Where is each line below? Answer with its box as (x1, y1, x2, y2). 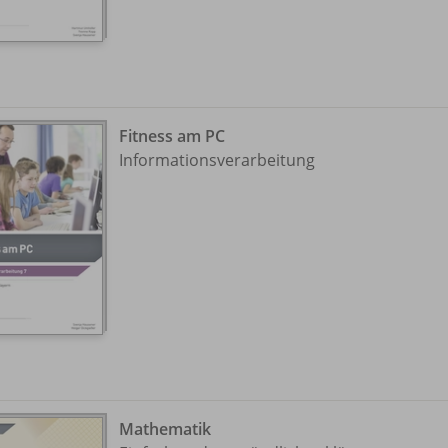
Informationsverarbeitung (119, 148, 315, 171)
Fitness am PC (119, 124, 225, 147)
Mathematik (119, 418, 211, 441)
